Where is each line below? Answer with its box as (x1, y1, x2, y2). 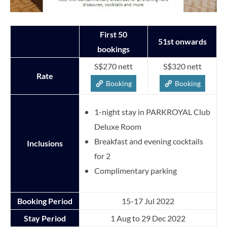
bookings (97, 44, 130, 54)
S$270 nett (94, 61, 133, 71)
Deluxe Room (94, 121, 141, 131)
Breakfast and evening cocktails (94, 136, 203, 146)
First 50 (100, 29, 127, 39)
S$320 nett (163, 61, 202, 71)
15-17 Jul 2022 (122, 196, 174, 206)
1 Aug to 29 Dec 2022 (110, 213, 185, 223)
